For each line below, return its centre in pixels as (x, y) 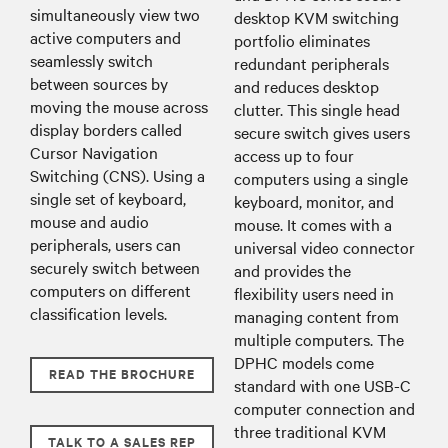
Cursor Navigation (94, 151)
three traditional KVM (310, 430)
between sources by (99, 82)
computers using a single (321, 177)
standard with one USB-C (322, 384)
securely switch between (115, 266)
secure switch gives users (322, 131)
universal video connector (324, 246)
